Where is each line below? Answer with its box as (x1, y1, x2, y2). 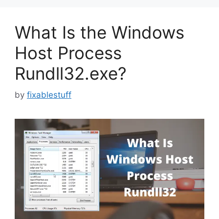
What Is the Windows (15, 22, 184, 43)
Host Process (15, 42, 122, 63)
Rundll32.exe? (15, 63, 127, 84)
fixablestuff (27, 90, 71, 100)
